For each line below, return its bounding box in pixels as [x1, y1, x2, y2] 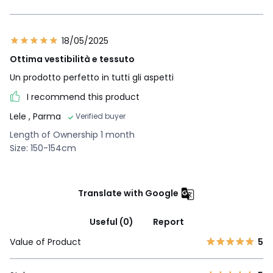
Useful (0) [89, 216, 133, 229]
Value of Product [10, 236, 81, 249]
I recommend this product [27, 91, 140, 104]
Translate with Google [78, 187, 179, 200]
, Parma [29, 110, 61, 123]
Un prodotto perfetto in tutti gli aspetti [10, 71, 174, 84]
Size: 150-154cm [10, 142, 76, 155]
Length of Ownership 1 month [10, 129, 135, 141]
